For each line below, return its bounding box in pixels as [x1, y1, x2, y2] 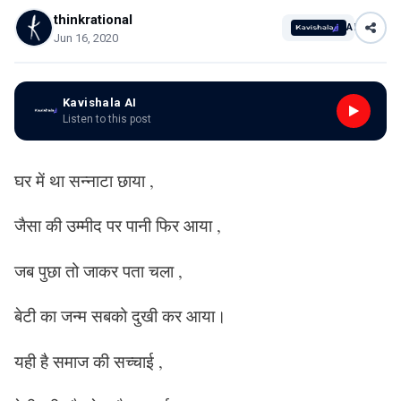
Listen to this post [63, 113, 151, 125]
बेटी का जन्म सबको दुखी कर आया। [14, 304, 226, 328]
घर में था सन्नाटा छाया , [14, 168, 154, 192]
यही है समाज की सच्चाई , [14, 350, 163, 372]
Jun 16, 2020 [54, 30, 118, 45]
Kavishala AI [63, 96, 137, 109]
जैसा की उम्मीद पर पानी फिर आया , [14, 214, 221, 237]
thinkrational [54, 11, 132, 28]
